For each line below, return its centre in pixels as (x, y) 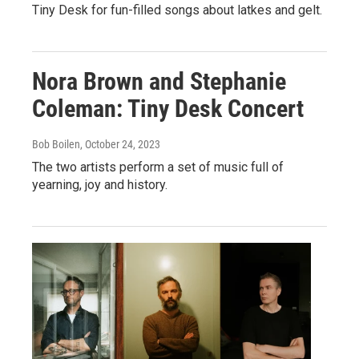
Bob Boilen (56, 144)
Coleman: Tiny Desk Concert (168, 109)
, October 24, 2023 (120, 144)
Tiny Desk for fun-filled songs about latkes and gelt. (177, 10)
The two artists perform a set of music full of (158, 167)
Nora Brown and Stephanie (159, 81)
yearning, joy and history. (100, 185)
